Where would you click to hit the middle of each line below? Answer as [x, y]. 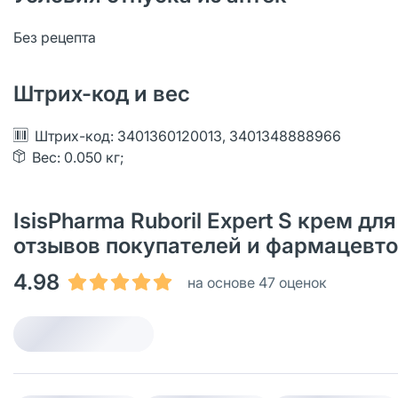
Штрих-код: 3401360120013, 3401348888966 [188, 136]
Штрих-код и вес [102, 94]
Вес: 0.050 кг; [78, 157]
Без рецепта [55, 37]
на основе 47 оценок [257, 283]
